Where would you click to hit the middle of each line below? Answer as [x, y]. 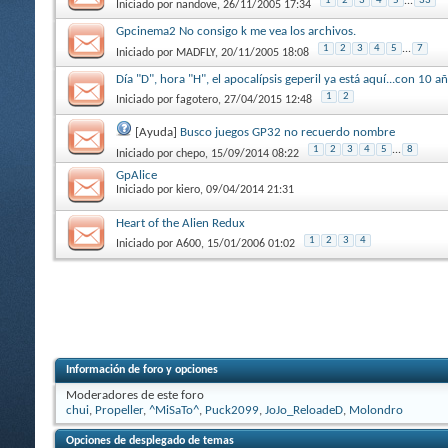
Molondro [376, 410]
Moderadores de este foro [135, 395]
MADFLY [195, 52]
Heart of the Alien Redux [180, 223]
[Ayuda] [157, 132]
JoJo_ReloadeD [304, 410]
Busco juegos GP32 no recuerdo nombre [287, 132]
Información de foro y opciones [142, 369]
